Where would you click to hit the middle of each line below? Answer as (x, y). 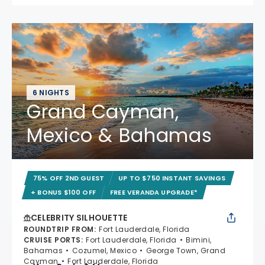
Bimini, (199, 240)
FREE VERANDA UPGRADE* (154, 192)
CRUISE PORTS (52, 240)
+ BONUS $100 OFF (64, 192)
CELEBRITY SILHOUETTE (79, 217)
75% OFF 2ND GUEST (69, 178)
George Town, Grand (186, 250)
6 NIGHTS (51, 92)
